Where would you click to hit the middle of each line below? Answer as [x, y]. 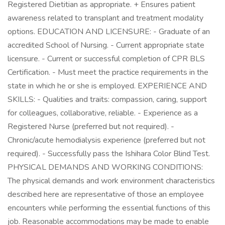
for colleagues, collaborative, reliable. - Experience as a [103, 113]
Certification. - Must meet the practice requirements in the [108, 72]
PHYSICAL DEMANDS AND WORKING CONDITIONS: [105, 167]
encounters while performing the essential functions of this [109, 208]
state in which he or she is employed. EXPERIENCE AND [107, 86]
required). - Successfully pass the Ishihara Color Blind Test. [109, 154]
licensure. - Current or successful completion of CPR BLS [106, 59]
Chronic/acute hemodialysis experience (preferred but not [106, 140]
